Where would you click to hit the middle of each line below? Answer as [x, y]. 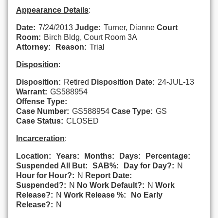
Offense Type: [41, 101]
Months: [99, 156]
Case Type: [132, 111]
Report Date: [108, 175]
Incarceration [40, 138]
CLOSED [82, 121]
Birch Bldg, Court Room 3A [90, 37]
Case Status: [39, 121]
